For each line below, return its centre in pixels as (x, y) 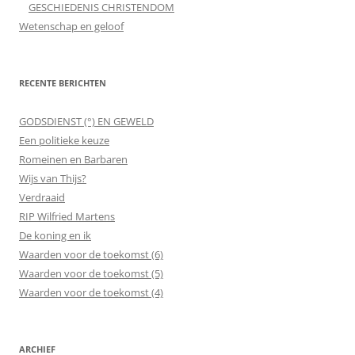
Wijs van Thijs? (53, 178)
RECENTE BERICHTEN (63, 83)
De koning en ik (55, 235)
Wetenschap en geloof (71, 26)
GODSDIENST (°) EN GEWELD (86, 121)
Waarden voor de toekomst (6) (91, 254)
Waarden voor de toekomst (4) (91, 292)
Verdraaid (42, 197)
